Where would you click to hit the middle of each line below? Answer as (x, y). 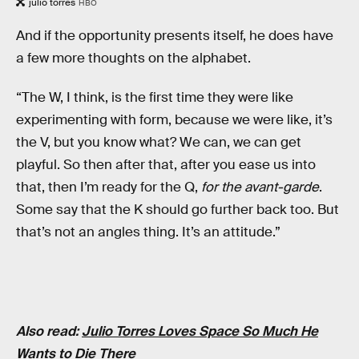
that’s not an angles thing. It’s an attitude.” (148, 232)
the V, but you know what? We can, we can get (159, 143)
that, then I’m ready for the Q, (109, 188)
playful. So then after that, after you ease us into (166, 165)
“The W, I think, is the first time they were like (155, 98)
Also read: (49, 331)
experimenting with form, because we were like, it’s (174, 120)
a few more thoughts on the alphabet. (133, 58)
